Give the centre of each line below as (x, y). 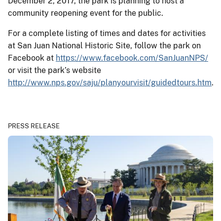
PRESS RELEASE (34, 126)
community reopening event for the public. (86, 13)
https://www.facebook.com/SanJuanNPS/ (132, 58)
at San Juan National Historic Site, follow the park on (104, 45)
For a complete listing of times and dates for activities (107, 33)
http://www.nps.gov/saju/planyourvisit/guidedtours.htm (110, 82)
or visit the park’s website (55, 70)
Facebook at (32, 58)
